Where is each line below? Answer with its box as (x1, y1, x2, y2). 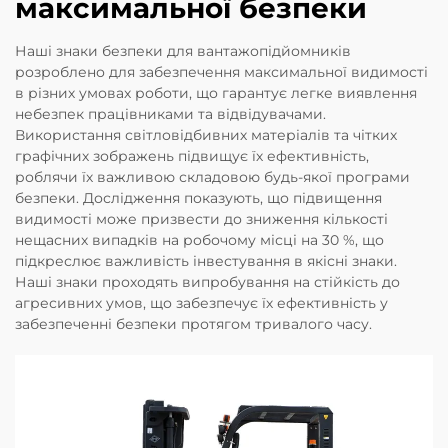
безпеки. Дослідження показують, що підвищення (15, 189, 382, 208)
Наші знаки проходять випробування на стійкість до (15, 273, 400, 292)
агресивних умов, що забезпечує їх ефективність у (15, 294, 388, 313)
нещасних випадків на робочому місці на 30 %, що (15, 231, 384, 250)
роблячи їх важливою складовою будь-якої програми (15, 168, 410, 187)
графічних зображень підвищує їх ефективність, (15, 147, 369, 166)
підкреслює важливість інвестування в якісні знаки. (15, 252, 397, 271)
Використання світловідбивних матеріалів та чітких (15, 126, 397, 145)
